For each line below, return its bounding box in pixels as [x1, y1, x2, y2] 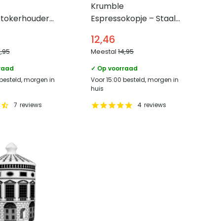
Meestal [91, 46, 118, 56]
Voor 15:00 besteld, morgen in [91, 75, 179, 84]
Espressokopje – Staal [91, 12, 176, 24]
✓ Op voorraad [91, 64, 138, 73]
